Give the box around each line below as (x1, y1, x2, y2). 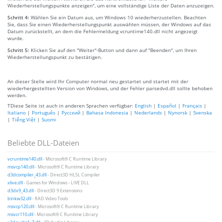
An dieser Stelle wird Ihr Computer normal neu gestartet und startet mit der (7, 77, 188, 85)
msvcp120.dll (7, 203, 34, 210)
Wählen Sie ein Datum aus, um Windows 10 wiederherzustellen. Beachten (31, 13, 206, 21)
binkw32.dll (7, 195, 31, 202)
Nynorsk (168, 109, 187, 116)
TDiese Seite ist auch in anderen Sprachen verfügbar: (7, 102, 135, 109)
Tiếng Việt (12, 115, 36, 123)
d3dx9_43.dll (7, 187, 34, 194)
